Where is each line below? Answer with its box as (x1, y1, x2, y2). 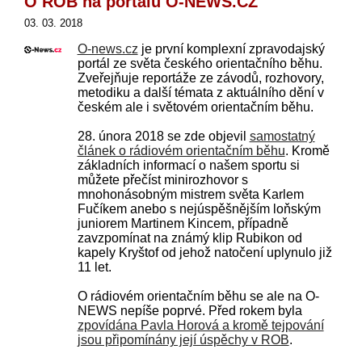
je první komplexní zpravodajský (137, 41, 325, 56)
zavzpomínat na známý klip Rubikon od (77, 230, 302, 245)
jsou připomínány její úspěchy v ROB (77, 332, 289, 347)
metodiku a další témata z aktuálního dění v (77, 85, 324, 99)
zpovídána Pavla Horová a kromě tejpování (77, 318, 324, 332)
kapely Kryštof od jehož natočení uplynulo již (77, 245, 332, 259)
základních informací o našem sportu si (77, 158, 300, 172)
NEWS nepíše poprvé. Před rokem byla (77, 303, 302, 318)
